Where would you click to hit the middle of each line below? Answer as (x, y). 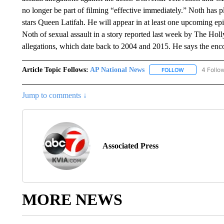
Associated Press (130, 145)
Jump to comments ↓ (54, 95)
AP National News (117, 69)
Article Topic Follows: (55, 69)
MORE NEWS (72, 199)
